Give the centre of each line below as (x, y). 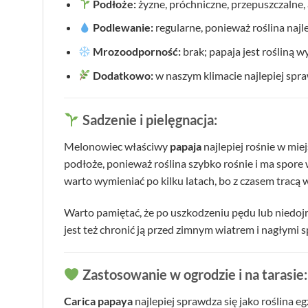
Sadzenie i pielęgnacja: (148, 120)
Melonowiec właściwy (117, 146)
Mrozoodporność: (137, 51)
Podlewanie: (123, 27)
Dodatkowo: (123, 75)
